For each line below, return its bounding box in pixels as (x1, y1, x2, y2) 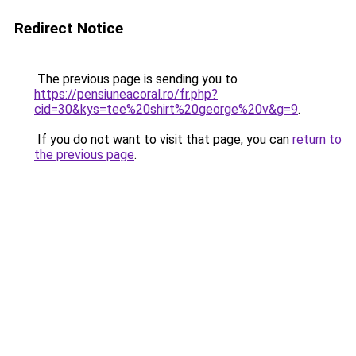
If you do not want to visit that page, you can (34, 132, 292, 147)
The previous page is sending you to (34, 72, 238, 87)
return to (292, 132, 342, 147)
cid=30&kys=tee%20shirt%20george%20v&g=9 (34, 102, 298, 117)
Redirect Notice (14, 19, 123, 37)
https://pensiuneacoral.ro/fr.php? (34, 87, 218, 102)
